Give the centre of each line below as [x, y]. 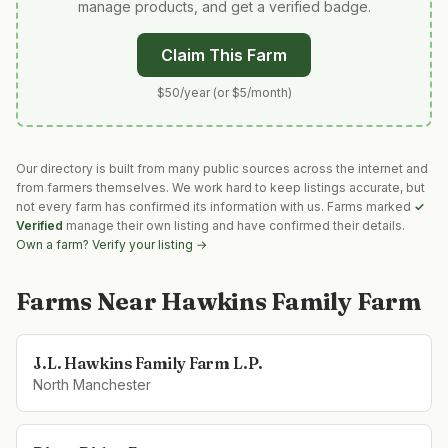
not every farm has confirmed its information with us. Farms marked [215, 206]
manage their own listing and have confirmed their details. [235, 225]
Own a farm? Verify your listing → [111, 244]
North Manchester [92, 384]
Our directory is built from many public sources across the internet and [222, 168]
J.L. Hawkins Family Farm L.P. [148, 363]
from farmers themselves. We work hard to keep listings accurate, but [220, 187]
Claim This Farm [224, 55]
